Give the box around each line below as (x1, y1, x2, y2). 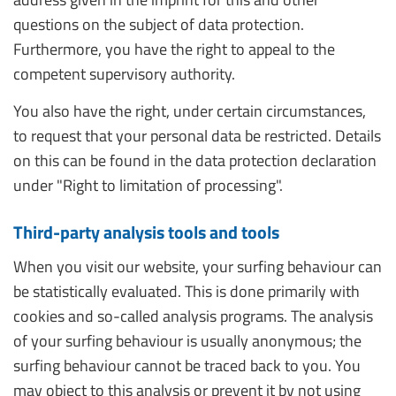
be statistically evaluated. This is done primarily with (13, 279, 360, 303)
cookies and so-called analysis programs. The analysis (13, 304, 373, 328)
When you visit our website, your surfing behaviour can (13, 255, 382, 278)
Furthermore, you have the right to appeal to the (13, 37, 335, 61)
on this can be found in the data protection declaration (13, 148, 377, 172)
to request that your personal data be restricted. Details (13, 124, 381, 148)
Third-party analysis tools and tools (13, 218, 279, 246)
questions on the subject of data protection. (13, 12, 304, 36)
